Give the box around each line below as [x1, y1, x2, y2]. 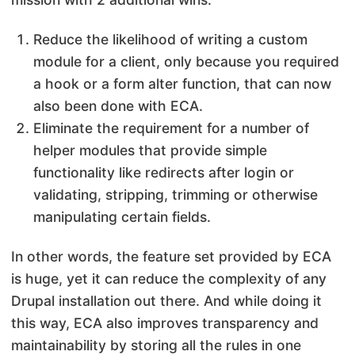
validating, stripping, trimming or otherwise [33, 185, 318, 203]
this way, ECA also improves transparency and [11, 314, 319, 331]
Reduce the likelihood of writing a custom [33, 30, 307, 48]
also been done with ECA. [33, 97, 203, 114]
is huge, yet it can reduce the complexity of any [11, 269, 326, 287]
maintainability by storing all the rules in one [11, 336, 301, 353]
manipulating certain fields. [33, 208, 211, 225]
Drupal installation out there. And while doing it [11, 292, 322, 309]
